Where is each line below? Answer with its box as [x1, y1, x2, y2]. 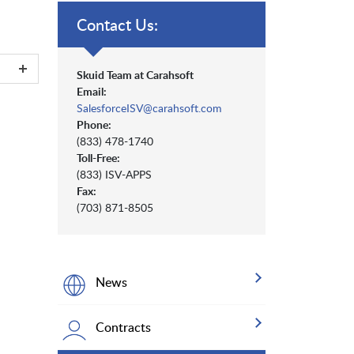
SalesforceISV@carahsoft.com [77, 100, 222, 116]
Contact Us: [77, 13, 158, 36]
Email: [77, 84, 107, 100]
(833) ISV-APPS [77, 167, 152, 183]
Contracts [96, 318, 151, 337]
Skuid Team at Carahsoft [77, 67, 194, 83]
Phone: [77, 117, 111, 133]
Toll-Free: [77, 150, 120, 166]
